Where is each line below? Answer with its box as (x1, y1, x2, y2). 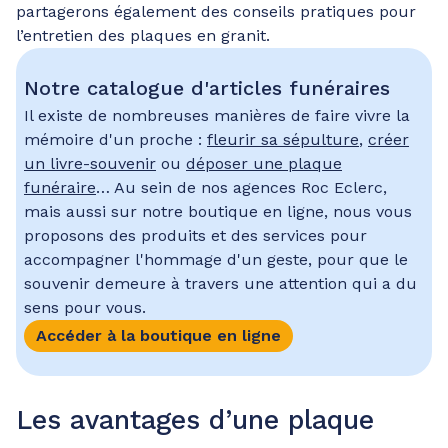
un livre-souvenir (24, 154, 156, 173)
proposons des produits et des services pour (24, 226, 367, 245)
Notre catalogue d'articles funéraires (24, 76, 390, 100)
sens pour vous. (24, 298, 146, 317)
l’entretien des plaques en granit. (16, 26, 270, 45)
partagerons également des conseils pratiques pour (16, 2, 416, 21)
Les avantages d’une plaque (16, 404, 374, 436)
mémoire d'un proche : (24, 130, 207, 149)
